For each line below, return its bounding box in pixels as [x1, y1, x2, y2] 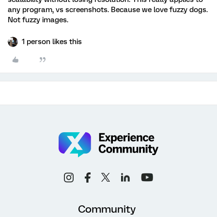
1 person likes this [22, 37, 82, 46]
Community [78, 202, 136, 215]
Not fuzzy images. [8, 15, 68, 24]
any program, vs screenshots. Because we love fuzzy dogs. [8, 5, 208, 14]
